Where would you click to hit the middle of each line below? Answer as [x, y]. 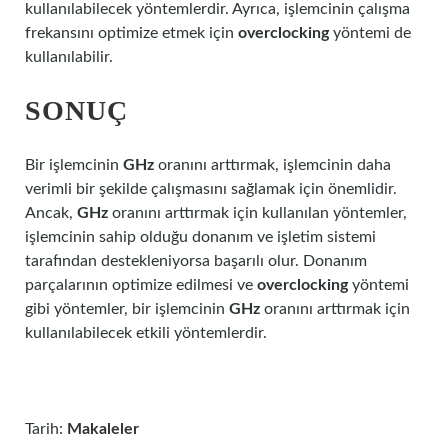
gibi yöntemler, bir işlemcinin [127, 309]
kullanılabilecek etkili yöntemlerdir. [146, 333]
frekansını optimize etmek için [131, 33]
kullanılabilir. [69, 57]
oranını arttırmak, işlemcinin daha [272, 165]
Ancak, [51, 213]
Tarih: [46, 429]
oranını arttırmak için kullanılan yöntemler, [257, 213]
